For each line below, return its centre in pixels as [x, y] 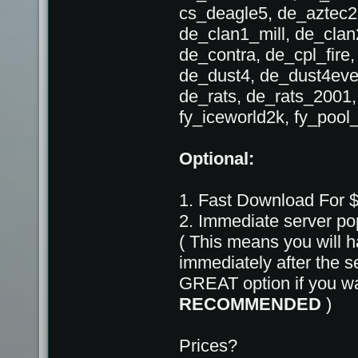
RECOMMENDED [250, 304]
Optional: [217, 159]
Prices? [208, 346]
